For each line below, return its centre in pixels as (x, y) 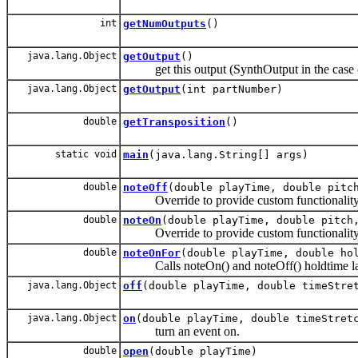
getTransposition (174, 121)
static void (86, 154)
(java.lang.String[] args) (229, 154)
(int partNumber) (232, 89)
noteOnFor (152, 253)
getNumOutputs (165, 23)
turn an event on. (181, 331)
